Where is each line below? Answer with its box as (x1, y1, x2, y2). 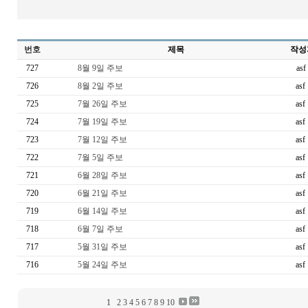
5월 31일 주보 (78, 242, 127, 252)
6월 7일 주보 (78, 224, 123, 234)
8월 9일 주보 (78, 63, 123, 73)
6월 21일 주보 (78, 188, 127, 198)
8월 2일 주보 (78, 81, 123, 91)
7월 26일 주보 (78, 99, 127, 109)
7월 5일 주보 (78, 153, 123, 162)
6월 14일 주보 (78, 206, 127, 216)
